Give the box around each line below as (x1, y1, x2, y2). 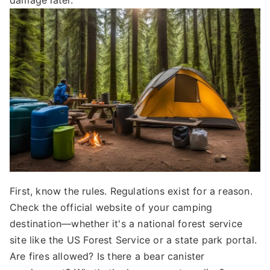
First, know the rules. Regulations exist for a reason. (10, 184, 253, 197)
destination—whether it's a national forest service (10, 217, 243, 230)
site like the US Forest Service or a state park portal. (10, 233, 257, 246)
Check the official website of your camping (10, 201, 213, 213)
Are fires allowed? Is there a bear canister (10, 250, 205, 262)
